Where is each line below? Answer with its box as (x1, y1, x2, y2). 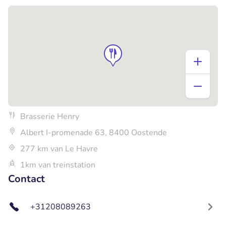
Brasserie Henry (20, 110, 79, 122)
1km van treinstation (20, 159, 95, 171)
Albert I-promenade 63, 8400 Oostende (20, 127, 167, 138)
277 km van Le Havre (20, 143, 98, 154)
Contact (8, 172, 45, 186)
